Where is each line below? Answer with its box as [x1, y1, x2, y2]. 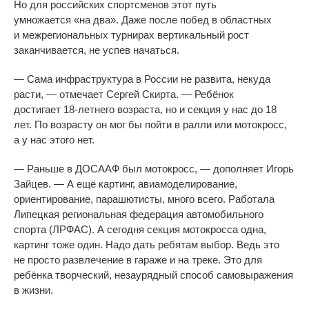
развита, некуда [195, 73, 270, 86]
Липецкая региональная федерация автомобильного [14, 208, 263, 221]
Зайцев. [14, 178, 54, 190]
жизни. [22, 284, 53, 297]
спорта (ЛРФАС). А [14, 223, 104, 236]
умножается [14, 14, 74, 26]
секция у [188, 103, 229, 116]
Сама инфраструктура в [27, 73, 141, 86]
